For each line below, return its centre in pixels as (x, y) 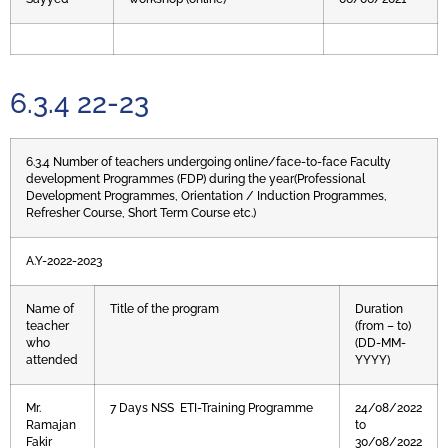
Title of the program (164, 309)
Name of (50, 309)
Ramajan (51, 425)
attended (52, 360)
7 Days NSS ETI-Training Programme (211, 408)
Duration (379, 309)
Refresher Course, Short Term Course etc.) (141, 213)
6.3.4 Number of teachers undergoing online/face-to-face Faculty (208, 162)
